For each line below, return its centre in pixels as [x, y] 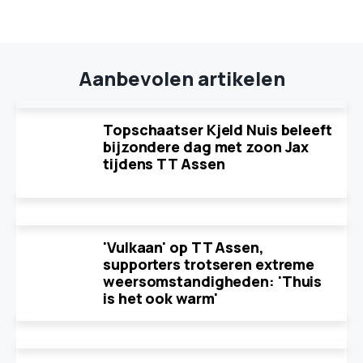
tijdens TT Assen [164, 163]
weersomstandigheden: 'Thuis [213, 281]
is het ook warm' [160, 298]
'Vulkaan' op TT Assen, [184, 247]
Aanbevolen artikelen [181, 78]
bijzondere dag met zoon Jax [206, 146]
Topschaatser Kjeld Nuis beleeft [218, 129]
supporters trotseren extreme [209, 264]
